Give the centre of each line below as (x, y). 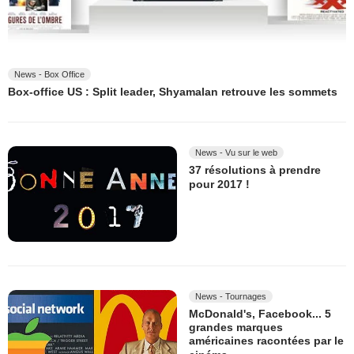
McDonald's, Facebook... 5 (260, 313)
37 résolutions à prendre (255, 170)
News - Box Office (49, 74)
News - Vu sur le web (236, 153)
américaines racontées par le (266, 341)
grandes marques (236, 328)
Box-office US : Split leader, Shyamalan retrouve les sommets (173, 92)
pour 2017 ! (219, 184)
